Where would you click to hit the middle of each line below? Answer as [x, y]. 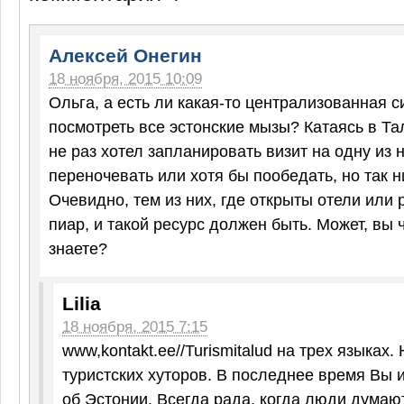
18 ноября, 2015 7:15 [135, 326]
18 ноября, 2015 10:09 [125, 78]
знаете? [78, 248]
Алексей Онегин [125, 55]
